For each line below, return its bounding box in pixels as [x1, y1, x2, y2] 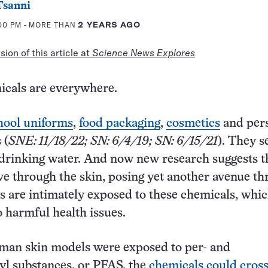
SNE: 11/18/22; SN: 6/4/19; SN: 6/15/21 [8, 135, 218, 147]
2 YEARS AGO [78, 20, 141, 29]
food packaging [79, 117, 160, 129]
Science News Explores [92, 46, 195, 59]
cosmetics [166, 117, 220, 129]
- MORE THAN [21, 20, 78, 29]
